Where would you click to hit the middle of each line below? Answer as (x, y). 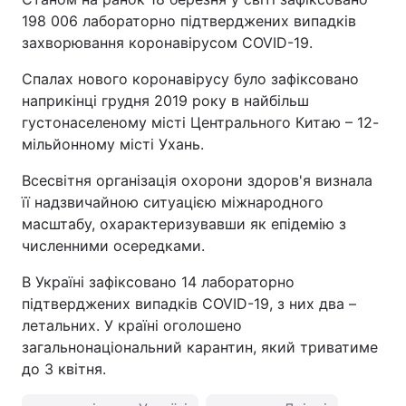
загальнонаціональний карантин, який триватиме (200, 347)
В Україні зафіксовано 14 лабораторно (158, 282)
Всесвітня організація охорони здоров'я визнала (197, 180)
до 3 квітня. (64, 369)
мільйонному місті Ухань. (113, 144)
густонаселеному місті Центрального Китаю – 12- (200, 122)
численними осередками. (113, 246)
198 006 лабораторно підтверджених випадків (189, 21)
